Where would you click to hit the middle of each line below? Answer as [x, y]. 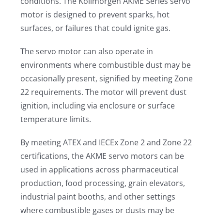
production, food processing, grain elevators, [103, 183]
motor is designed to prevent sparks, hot [95, 15]
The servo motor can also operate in [87, 51]
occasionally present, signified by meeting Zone [107, 78]
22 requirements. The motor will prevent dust [104, 92]
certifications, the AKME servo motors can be [102, 156]
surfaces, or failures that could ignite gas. [96, 28]
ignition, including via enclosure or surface [98, 106]
